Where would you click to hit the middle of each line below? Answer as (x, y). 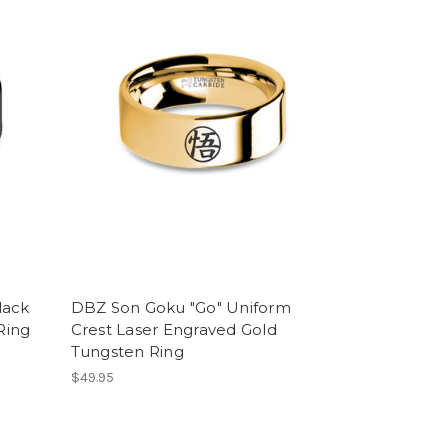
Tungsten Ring (127, 351)
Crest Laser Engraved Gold (173, 329)
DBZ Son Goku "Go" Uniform (180, 307)
